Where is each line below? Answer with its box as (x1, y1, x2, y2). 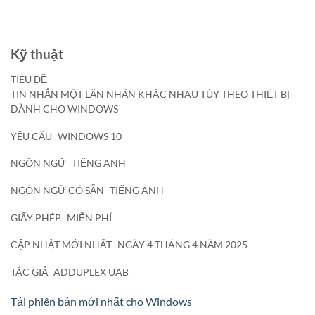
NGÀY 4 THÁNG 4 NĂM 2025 (117, 239, 247, 251)
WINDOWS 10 (58, 130, 122, 142)
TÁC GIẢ (11, 266, 48, 278)
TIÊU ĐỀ (11, 73, 47, 85)
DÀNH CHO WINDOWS (11, 103, 118, 115)
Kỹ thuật (11, 46, 63, 63)
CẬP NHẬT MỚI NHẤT (11, 239, 112, 251)
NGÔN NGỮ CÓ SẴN (11, 184, 104, 196)
